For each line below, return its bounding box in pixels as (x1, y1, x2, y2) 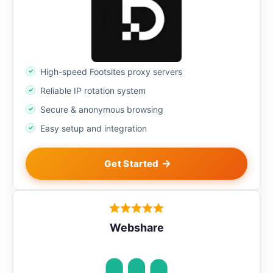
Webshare (109, 221, 164, 234)
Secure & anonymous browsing (40, 104, 163, 115)
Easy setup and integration (40, 122, 147, 133)
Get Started (104, 157, 159, 169)
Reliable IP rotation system (40, 85, 146, 96)
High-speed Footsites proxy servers (40, 66, 182, 77)
